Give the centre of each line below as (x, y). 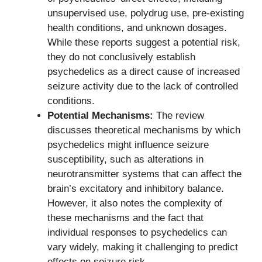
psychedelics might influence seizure (128, 144)
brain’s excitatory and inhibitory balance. (136, 188)
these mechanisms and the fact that (125, 218)
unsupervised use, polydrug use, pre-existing (146, 13)
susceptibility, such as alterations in (125, 159)
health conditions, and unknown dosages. (137, 27)
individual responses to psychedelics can (137, 232)
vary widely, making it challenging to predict (143, 247)
